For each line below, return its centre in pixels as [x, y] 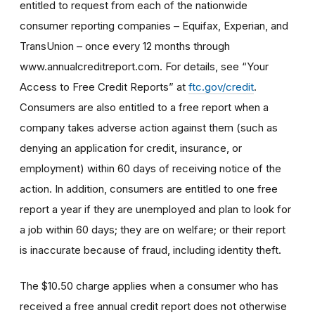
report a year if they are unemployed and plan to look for [155, 209]
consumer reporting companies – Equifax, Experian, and [154, 25]
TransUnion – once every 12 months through [125, 46]
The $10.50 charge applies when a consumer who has [149, 285]
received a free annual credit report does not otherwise [153, 306]
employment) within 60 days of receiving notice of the [150, 168]
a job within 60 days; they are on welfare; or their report [153, 229]
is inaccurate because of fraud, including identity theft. [150, 250]
